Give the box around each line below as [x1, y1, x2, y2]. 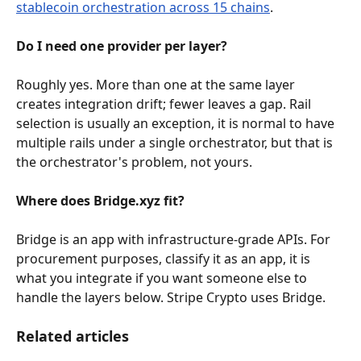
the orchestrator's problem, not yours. [16, 152, 252, 171]
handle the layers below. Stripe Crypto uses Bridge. [16, 288, 326, 306]
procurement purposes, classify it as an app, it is [16, 249, 313, 268]
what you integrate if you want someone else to [16, 268, 310, 287]
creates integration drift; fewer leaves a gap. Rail [16, 94, 314, 113]
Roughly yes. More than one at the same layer [16, 75, 298, 93]
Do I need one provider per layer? [16, 36, 227, 55]
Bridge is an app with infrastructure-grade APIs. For [16, 230, 334, 248]
